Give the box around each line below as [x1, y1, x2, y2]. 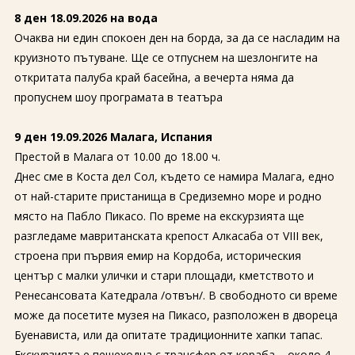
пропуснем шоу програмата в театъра [13, 90, 223, 105]
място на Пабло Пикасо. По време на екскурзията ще [13, 208, 304, 223]
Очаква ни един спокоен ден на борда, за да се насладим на [13, 30, 340, 45]
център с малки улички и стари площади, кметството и [13, 268, 314, 283]
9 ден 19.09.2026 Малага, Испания [13, 129, 212, 144]
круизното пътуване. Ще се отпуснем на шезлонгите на [13, 50, 318, 65]
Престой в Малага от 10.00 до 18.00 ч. [13, 149, 220, 164]
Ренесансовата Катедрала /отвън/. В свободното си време [13, 288, 338, 303]
